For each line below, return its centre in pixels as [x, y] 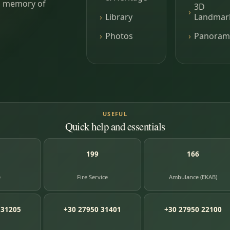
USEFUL [115, 113]
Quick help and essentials [115, 126]
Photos [119, 36]
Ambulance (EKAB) [193, 177]
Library [119, 17]
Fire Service [93, 177]
